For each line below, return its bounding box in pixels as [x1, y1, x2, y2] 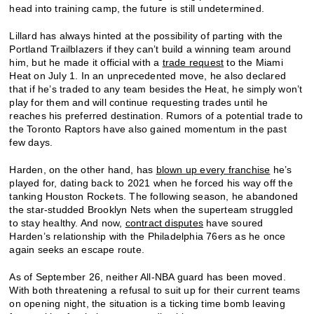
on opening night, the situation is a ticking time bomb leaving [9, 297, 285, 309]
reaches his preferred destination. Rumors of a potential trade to [9, 109, 303, 121]
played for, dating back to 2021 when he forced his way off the [9, 177, 293, 189]
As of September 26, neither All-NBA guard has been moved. [9, 271, 286, 282]
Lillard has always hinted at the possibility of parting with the [9, 29, 283, 41]
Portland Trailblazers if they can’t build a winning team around [9, 43, 292, 55]
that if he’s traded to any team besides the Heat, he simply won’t [9, 83, 303, 95]
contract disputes [125, 217, 204, 228]
